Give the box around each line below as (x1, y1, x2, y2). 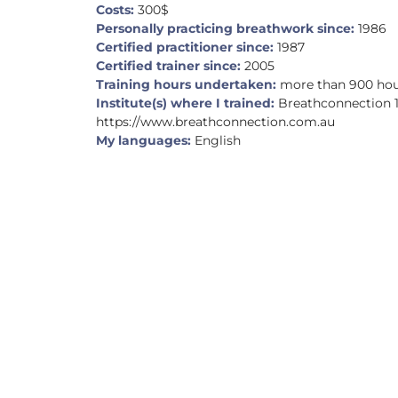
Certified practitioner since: (96, 38, 275, 55)
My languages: (96, 131, 192, 148)
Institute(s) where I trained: (96, 94, 275, 111)
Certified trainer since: (96, 57, 242, 74)
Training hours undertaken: (96, 76, 277, 92)
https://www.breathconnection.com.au (96, 113, 336, 130)
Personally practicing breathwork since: (96, 20, 355, 36)
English (191, 131, 242, 148)
